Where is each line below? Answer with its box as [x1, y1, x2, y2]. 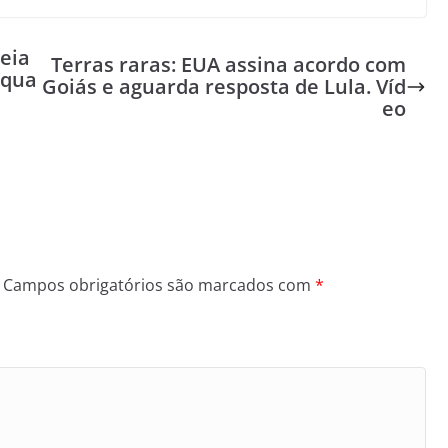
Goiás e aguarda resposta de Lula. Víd [41, 73, 406, 100]
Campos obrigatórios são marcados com [3, 274, 315, 296]
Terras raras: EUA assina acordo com [50, 51, 406, 78]
